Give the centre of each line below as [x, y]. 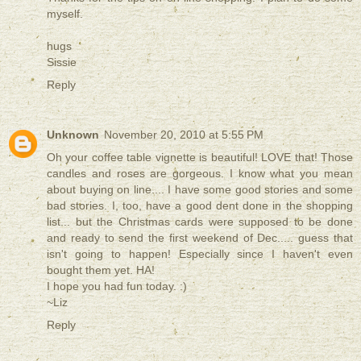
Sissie [62, 62]
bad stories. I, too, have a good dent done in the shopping [200, 206]
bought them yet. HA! [101, 270]
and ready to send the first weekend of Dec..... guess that [200, 238]
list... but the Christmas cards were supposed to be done [200, 222]
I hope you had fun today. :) [117, 286]
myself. [65, 14]
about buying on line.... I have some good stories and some [200, 190]
